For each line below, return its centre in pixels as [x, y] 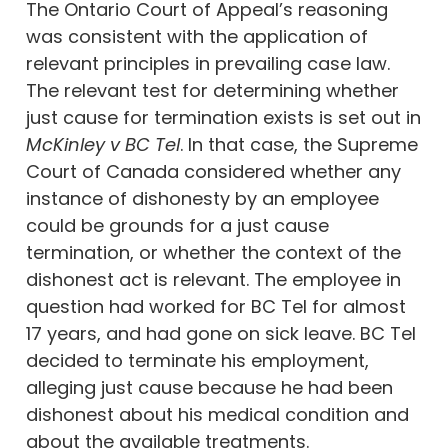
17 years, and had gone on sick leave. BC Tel [221, 333]
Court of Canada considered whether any [213, 171]
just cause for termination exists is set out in [223, 117]
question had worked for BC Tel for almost [216, 306]
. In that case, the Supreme [299, 144]
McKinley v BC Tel [103, 144]
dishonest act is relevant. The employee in [213, 279]
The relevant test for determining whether [212, 90]
